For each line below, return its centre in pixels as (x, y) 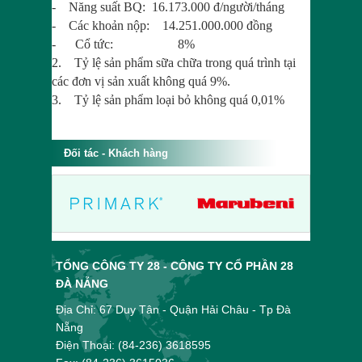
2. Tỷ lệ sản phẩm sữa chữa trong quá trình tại (174, 63)
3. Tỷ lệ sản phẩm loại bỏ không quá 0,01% (168, 100)
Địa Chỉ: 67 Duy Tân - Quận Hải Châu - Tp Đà (173, 309)
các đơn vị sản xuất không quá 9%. (141, 81)
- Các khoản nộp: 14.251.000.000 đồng (162, 25)
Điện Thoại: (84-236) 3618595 (133, 345)
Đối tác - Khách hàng (116, 153)
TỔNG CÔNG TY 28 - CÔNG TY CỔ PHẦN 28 (175, 266)
